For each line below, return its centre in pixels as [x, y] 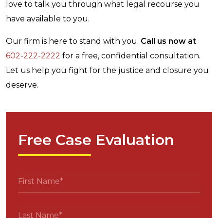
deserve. [22, 85]
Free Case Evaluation [96, 140]
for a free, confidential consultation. [130, 56]
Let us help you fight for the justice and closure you [107, 71]
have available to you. [48, 19]
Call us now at [168, 41]
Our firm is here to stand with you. [73, 41]
